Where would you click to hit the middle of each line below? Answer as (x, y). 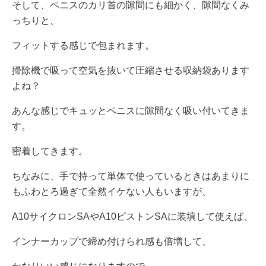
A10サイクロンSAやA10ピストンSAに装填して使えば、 (132, 216)
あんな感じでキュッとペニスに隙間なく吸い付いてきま (131, 110)
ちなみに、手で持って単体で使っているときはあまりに (131, 176)
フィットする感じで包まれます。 (83, 45)
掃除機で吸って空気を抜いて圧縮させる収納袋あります (131, 70)
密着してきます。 (50, 151)
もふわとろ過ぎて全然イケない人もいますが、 (112, 191)
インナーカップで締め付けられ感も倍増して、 (112, 241)
